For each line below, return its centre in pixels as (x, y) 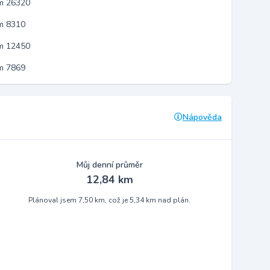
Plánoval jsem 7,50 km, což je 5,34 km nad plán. (110, 200)
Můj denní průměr (109, 165)
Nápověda (202, 117)
